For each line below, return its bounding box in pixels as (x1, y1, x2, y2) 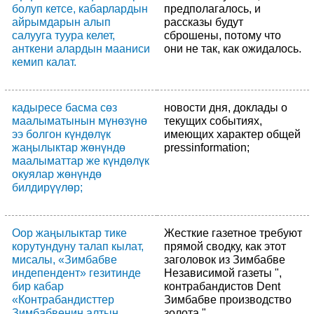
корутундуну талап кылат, (12, 240, 144, 252)
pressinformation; (164, 141, 250, 153)
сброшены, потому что (164, 29, 281, 41)
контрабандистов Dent (164, 280, 280, 292)
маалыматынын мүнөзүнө (12, 114, 147, 127)
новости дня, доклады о (164, 101, 287, 114)
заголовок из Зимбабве (164, 253, 285, 266)
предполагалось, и (164, 2, 261, 15)
